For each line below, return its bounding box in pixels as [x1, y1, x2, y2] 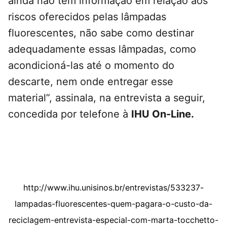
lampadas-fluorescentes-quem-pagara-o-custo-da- [15, 199, 212, 209]
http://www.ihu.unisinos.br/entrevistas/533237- [23, 182, 204, 193]
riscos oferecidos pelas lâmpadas [8, 11, 166, 23]
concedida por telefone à [8, 108, 131, 121]
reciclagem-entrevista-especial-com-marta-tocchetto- [9, 215, 218, 225]
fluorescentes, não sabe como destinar [8, 27, 194, 40]
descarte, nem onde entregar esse [8, 75, 173, 88]
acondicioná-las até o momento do [8, 59, 174, 72]
